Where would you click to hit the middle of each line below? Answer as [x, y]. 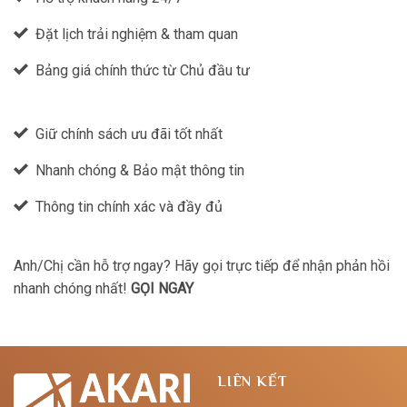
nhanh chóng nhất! [72, 289]
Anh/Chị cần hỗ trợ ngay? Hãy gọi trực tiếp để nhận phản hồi [202, 266]
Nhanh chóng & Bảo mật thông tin [140, 171]
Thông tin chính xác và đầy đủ [129, 207]
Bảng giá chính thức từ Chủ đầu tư [143, 71]
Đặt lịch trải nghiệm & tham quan [137, 35]
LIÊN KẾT [252, 382]
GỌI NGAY [162, 289]
